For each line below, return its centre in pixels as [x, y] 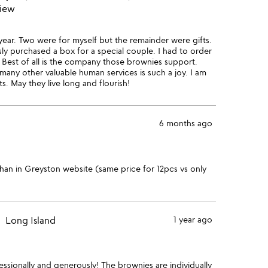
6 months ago [185, 123]
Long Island [31, 220]
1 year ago [193, 219]
